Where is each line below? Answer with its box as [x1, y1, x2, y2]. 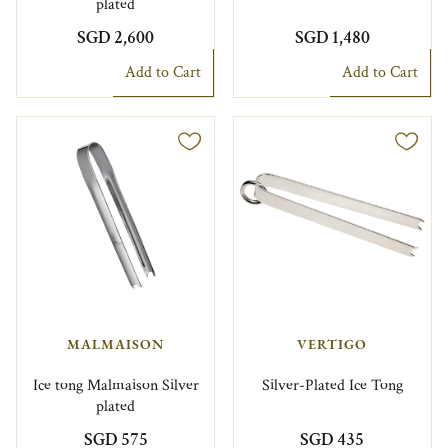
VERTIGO [297, 335, 368, 354]
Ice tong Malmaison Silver [32, 374, 199, 396]
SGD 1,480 [294, 25, 370, 49]
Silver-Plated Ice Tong [261, 374, 403, 396]
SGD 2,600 [77, 25, 155, 49]
